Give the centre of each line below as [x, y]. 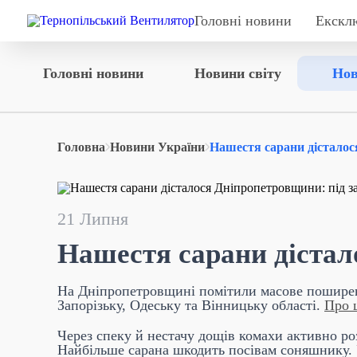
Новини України [157, 147]
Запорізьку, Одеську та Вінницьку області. [191, 305]
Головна [81, 147]
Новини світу [237, 73]
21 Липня [93, 219]
